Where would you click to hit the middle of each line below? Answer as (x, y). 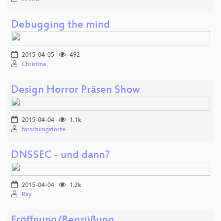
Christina (34, 64)
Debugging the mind (60, 25)
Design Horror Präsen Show (75, 90)
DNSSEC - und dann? (60, 155)
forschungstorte (44, 129)
